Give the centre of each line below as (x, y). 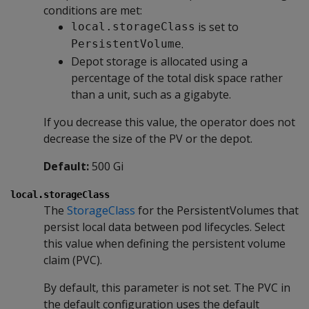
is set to (217, 27)
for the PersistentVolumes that (217, 210)
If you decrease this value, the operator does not (169, 122)
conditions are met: (93, 10)
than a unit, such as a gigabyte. (151, 94)
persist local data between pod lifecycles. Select (164, 227)
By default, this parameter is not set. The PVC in (167, 287)
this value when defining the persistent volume (165, 243)
